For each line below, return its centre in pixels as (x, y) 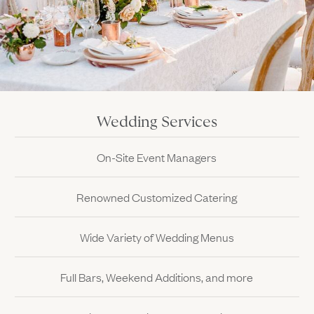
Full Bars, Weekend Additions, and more (157, 277)
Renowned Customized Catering (157, 197)
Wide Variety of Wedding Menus (157, 237)
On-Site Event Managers (157, 157)
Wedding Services (157, 123)
